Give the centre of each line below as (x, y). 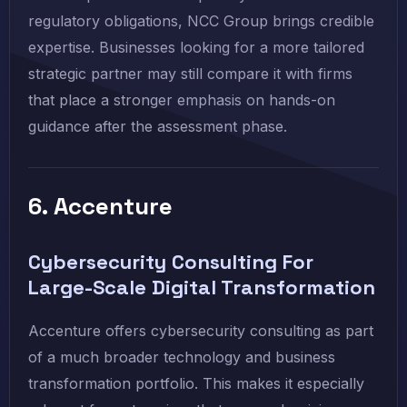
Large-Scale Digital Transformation (202, 288)
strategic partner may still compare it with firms (190, 74)
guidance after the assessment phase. (158, 127)
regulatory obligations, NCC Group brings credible (201, 21)
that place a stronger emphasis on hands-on (182, 100)
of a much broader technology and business (182, 357)
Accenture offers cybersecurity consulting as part (201, 331)
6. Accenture (100, 207)
